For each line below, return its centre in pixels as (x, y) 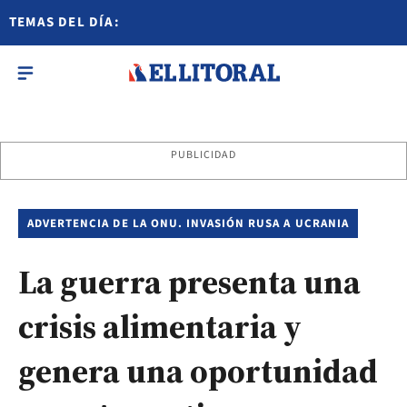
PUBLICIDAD (203, 155)
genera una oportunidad (198, 371)
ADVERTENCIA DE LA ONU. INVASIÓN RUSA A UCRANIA (188, 223)
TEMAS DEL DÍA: (65, 22)
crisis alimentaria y (160, 327)
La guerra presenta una (189, 282)
